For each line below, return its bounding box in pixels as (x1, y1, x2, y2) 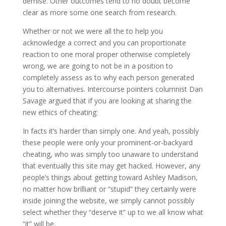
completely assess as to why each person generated (22, 73, 194, 82)
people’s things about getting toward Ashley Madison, (22, 173, 198, 182)
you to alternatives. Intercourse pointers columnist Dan (22, 84, 203, 94)
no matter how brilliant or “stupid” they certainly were (22, 184, 196, 194)
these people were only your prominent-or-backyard (22, 138, 193, 147)
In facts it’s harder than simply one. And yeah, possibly (22, 126, 199, 136)
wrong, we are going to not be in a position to (22, 61, 173, 71)
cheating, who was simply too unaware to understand (22, 149, 198, 159)
